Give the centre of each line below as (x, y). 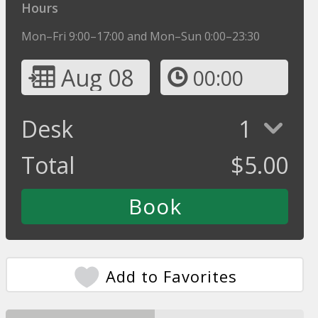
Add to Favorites (172, 276)
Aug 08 (98, 78)
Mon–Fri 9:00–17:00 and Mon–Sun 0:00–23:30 (141, 36)
